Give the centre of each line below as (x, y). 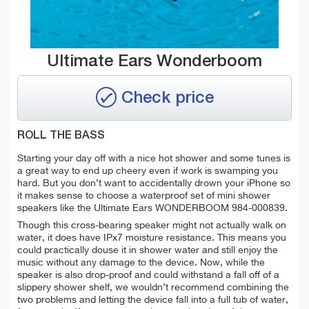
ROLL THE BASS (61, 136)
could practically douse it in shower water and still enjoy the (148, 250)
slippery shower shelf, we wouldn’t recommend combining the (153, 287)
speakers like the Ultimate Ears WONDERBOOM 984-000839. (152, 208)
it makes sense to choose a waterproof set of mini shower (144, 196)
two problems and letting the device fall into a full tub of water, (153, 300)
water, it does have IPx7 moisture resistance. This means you (152, 238)
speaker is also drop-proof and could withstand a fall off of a (148, 275)
